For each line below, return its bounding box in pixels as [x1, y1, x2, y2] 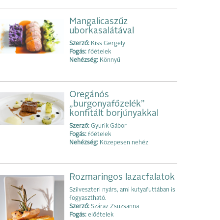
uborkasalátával [69, 26, 134, 35]
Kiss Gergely [89, 40, 125, 47]
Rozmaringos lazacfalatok [69, 172, 175, 182]
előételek [86, 212, 113, 218]
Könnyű [98, 57, 120, 63]
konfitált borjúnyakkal [69, 109, 159, 118]
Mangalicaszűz [69, 17, 128, 26]
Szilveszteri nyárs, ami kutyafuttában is [69, 187, 175, 193]
